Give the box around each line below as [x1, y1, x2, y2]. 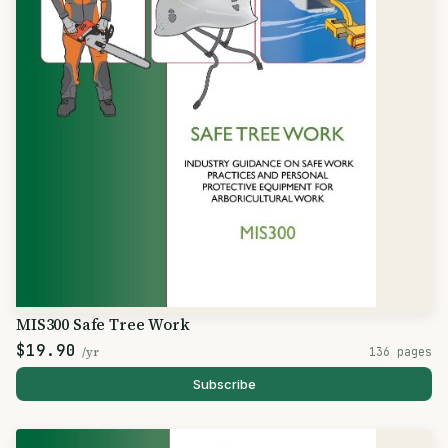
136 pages [369, 344, 432, 359]
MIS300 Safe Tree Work [16, 314, 190, 335]
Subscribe [192, 376, 256, 392]
